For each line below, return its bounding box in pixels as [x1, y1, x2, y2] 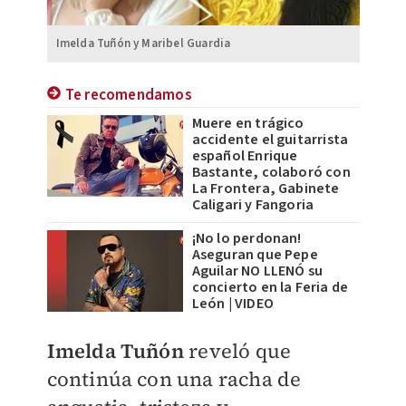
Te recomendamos [64, 83, 192, 106]
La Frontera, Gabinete [191, 178, 340, 198]
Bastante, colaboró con [191, 161, 351, 182]
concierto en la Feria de [191, 276, 349, 297]
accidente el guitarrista [191, 129, 349, 150]
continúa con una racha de [46, 364, 302, 392]
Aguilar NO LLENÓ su [191, 260, 324, 281]
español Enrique [191, 145, 298, 166]
